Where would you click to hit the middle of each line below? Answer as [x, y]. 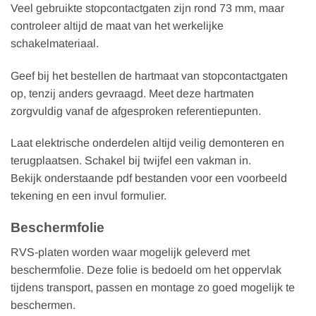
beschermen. [43, 305]
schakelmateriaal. [55, 43]
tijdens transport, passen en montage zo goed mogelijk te [153, 287]
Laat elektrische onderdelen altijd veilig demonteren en [147, 143]
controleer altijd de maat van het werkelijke [117, 25]
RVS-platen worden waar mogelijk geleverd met [130, 252]
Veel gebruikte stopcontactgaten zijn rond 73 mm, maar [147, 8]
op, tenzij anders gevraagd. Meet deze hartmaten [132, 93]
